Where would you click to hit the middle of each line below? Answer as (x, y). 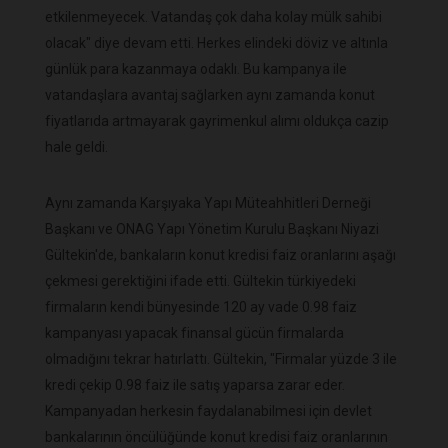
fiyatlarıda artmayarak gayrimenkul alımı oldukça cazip (217, 121)
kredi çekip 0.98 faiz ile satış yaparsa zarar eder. (195, 385)
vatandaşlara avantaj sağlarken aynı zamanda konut (210, 95)
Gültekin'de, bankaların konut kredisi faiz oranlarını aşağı (220, 255)
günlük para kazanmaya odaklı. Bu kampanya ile (196, 69)
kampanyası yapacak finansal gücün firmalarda (194, 333)
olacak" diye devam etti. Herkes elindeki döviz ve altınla (216, 43)
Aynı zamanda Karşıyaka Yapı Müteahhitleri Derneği (208, 203)
